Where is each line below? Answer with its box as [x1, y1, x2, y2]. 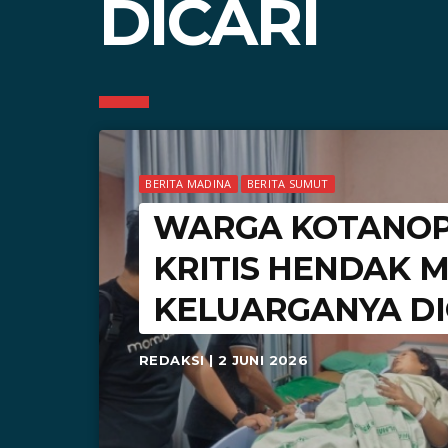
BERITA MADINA [145, 176, 232, 191]
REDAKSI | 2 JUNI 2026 [139, 352, 309, 369]
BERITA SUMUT [247, 176, 329, 191]
